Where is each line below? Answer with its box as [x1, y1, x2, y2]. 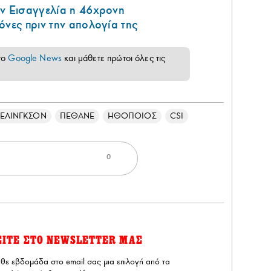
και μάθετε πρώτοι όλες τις [62, 53, 166, 64]
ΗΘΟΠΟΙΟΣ [108, 111, 157, 122]
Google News [8, 53, 62, 64]
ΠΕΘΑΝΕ [59, 111, 95, 122]
